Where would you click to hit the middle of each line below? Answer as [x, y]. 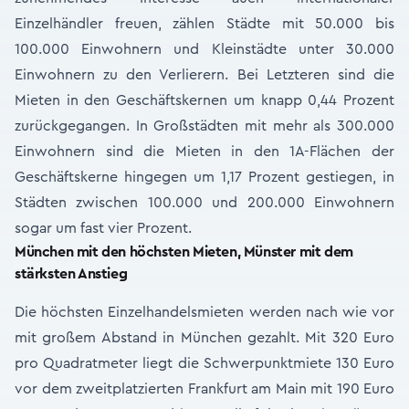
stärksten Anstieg [71, 274]
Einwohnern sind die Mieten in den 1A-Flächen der [204, 152]
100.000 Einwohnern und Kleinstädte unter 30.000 [204, 49]
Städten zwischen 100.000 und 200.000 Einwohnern [204, 203]
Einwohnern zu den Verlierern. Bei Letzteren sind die [204, 75]
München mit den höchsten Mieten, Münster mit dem [184, 252]
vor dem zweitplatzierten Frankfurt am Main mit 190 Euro [204, 389]
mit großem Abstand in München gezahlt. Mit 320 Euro [204, 338]
